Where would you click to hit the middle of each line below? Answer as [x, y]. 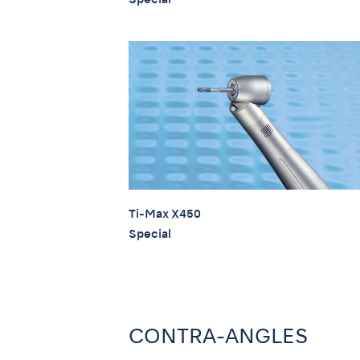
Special [150, 234]
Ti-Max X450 [165, 214]
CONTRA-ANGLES [218, 337]
